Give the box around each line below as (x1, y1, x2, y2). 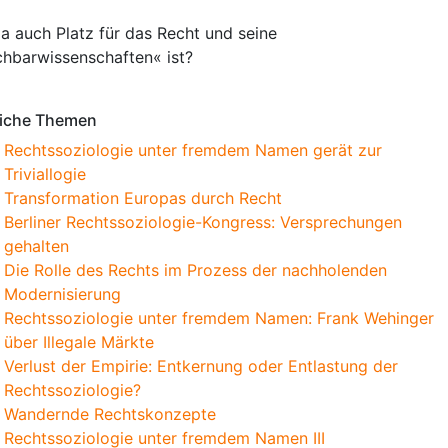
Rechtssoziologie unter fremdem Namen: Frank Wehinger (4, 308, 434, 328)
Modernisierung (4, 284, 121, 304)
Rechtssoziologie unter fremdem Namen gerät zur (4, 140, 382, 160)
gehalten (4, 236, 69, 256)
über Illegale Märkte (4, 332, 154, 352)
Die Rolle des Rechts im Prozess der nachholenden (4, 260, 387, 280)
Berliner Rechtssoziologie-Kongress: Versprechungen (4, 212, 402, 232)
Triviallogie (4, 164, 86, 184)
